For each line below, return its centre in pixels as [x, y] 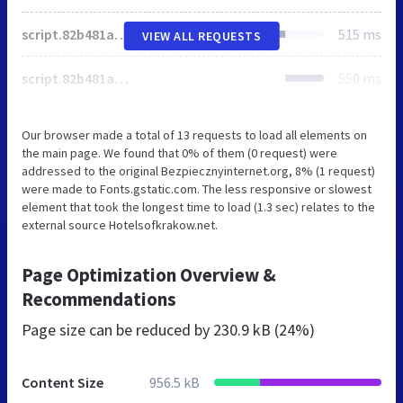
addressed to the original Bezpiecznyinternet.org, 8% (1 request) [198, 170]
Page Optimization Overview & [149, 274]
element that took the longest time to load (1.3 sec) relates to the [198, 206]
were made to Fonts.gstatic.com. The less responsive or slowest [197, 188]
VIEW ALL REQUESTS [201, 36]
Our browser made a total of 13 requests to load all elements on [194, 134]
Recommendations [99, 299]
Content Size [63, 382]
